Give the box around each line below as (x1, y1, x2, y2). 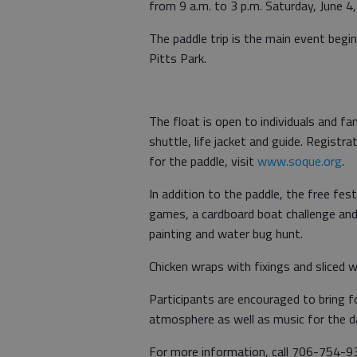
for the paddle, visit (149, 151, 257, 171)
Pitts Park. (149, 48, 206, 68)
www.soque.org (257, 151, 342, 171)
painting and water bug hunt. (149, 223, 303, 243)
